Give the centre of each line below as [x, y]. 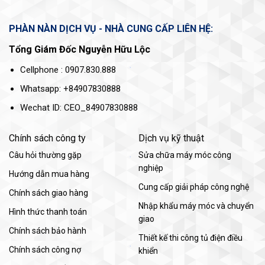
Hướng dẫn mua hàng [49, 174]
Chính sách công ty [47, 138]
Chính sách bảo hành [47, 231]
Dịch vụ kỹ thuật [171, 138]
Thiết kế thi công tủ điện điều [190, 238]
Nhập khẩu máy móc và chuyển [196, 206]
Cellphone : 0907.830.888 [68, 70]
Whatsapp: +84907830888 [71, 88]
